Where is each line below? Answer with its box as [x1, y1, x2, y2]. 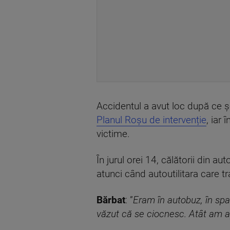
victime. [97, 128, 130, 140]
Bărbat [97, 195, 125, 206]
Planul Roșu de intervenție [97, 114, 206, 126]
